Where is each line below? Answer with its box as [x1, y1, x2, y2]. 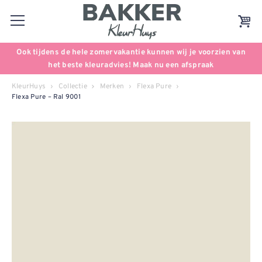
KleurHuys [12, 81, 46, 91]
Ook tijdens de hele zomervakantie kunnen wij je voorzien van [16, 47, 246, 57]
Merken [99, 81, 125, 91]
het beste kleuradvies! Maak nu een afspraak [48, 60, 214, 70]
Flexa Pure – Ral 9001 [12, 93, 81, 102]
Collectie [58, 81, 87, 91]
